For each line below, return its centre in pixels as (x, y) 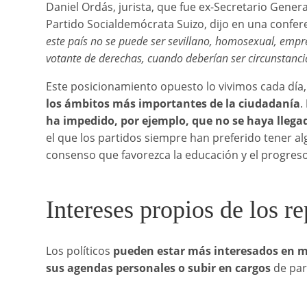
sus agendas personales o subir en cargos (159, 268)
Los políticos (80, 251)
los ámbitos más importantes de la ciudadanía (173, 104)
